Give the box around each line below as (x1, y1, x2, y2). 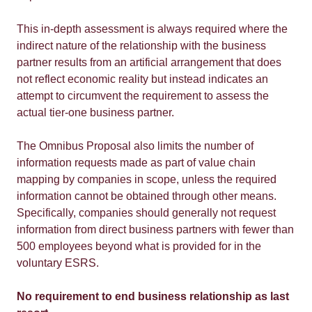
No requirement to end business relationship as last (17, 290, 289, 302)
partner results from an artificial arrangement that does (17, 56, 281, 68)
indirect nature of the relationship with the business (17, 40, 266, 52)
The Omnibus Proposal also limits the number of (17, 140, 253, 152)
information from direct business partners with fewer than (17, 224, 294, 235)
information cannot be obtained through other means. (17, 190, 276, 202)
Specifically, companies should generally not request (17, 207, 276, 219)
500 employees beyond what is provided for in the (17, 240, 261, 252)
